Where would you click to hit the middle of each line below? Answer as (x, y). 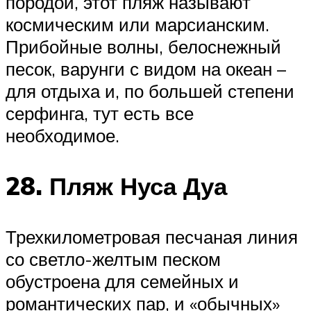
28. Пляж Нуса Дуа (116, 186)
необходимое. (62, 135)
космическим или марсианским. (137, 24)
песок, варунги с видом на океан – (146, 68)
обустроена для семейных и (122, 281)
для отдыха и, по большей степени (150, 91)
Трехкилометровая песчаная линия (152, 237)
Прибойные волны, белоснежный (143, 46)
